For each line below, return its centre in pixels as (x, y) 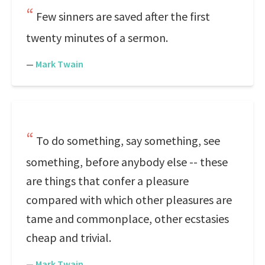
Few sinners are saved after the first (123, 16)
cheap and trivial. (69, 237)
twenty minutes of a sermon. (97, 38)
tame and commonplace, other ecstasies (127, 219)
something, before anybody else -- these (127, 162)
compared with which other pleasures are (129, 200)
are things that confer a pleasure (107, 181)
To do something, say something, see (128, 140)
